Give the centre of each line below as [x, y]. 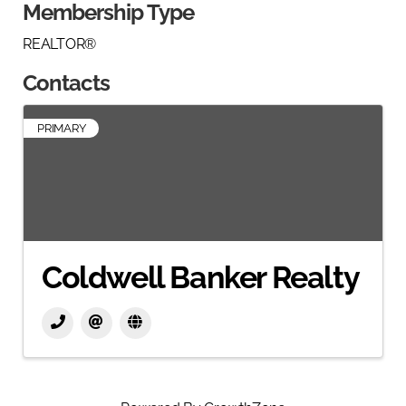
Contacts [67, 83]
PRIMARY [62, 128]
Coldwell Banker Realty [201, 277]
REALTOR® [60, 44]
